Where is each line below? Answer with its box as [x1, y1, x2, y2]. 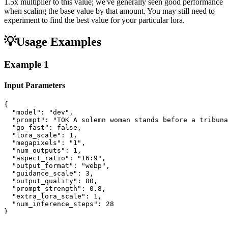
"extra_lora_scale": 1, [4, 192, 102, 201]
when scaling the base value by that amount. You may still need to [4, 7, 215, 16]
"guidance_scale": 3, [4, 169, 94, 178]
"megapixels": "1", [4, 139, 85, 147]
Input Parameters [4, 81, 65, 90]
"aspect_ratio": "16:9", [4, 154, 106, 162]
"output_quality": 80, [4, 177, 98, 185]
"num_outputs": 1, [4, 147, 81, 155]
